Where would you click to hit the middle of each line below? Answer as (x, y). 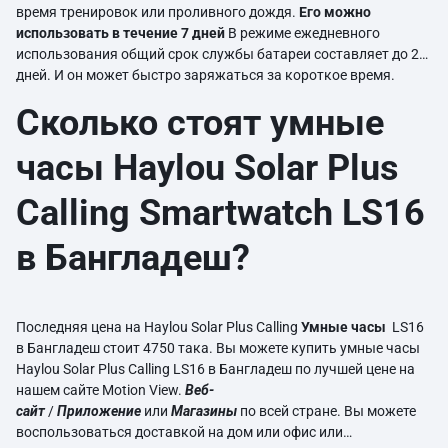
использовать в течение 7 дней (120, 33)
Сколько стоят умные (200, 123)
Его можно (335, 12)
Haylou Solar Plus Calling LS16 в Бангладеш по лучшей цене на (215, 369)
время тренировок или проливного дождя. (157, 12)
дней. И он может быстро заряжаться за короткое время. (208, 75)
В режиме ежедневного (302, 33)
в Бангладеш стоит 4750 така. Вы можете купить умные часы (218, 348)
